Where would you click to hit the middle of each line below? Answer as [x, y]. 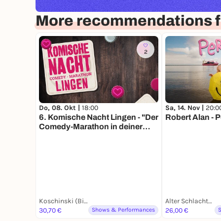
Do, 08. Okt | [60, 108]
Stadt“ [51, 136]
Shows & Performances [123, 210]
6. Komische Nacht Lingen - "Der [88, 117]
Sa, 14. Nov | [185, 108]
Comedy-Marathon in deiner [91, 127]
